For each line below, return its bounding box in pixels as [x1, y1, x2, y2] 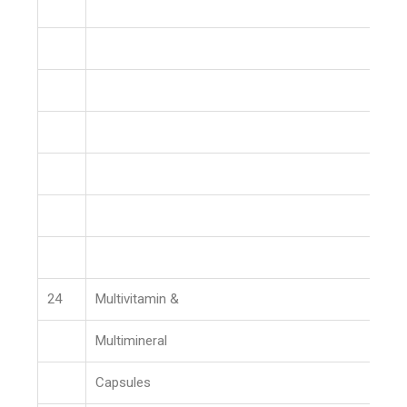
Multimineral [95, 333, 168, 349]
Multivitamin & [95, 291, 180, 307]
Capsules [95, 374, 152, 391]
